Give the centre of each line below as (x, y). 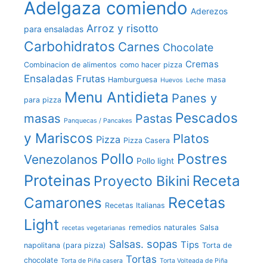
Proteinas (57, 181)
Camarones (63, 203)
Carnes (139, 47)
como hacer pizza (151, 65)
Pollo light (155, 161)
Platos (191, 139)
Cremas (202, 64)
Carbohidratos (69, 46)
